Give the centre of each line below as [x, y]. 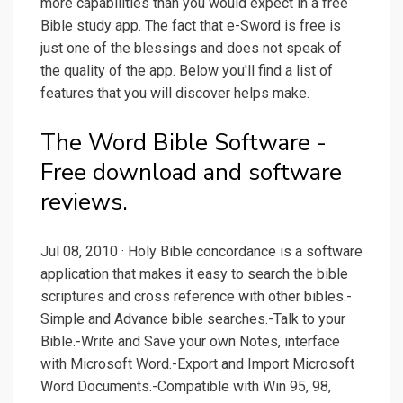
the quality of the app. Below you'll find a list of [187, 71]
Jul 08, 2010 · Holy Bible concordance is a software [201, 252]
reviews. [84, 202]
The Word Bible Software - [184, 143]
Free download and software [191, 173]
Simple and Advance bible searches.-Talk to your [193, 319]
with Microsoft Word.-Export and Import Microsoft [197, 364]
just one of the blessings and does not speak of [191, 49]
